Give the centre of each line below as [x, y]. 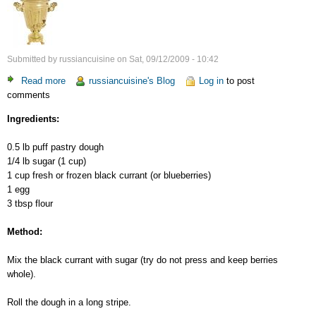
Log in [211, 81]
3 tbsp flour [30, 203]
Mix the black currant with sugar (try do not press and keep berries [142, 260]
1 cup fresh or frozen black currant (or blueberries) [109, 175]
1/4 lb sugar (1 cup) [47, 161]
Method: [25, 231]
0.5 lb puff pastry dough [55, 147]
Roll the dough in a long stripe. [69, 302]
